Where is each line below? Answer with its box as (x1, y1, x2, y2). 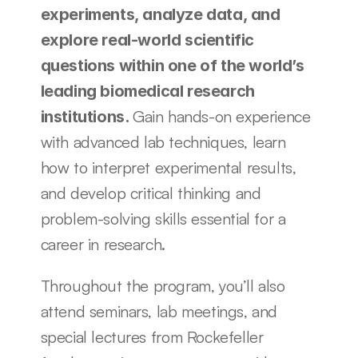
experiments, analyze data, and (40, 5, 280, 24)
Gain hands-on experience (132, 106, 311, 126)
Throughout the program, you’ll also (40, 276, 285, 296)
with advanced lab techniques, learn (40, 132, 286, 152)
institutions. (40, 107, 133, 126)
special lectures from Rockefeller (40, 327, 264, 347)
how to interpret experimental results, (40, 157, 296, 177)
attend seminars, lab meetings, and (40, 301, 277, 321)
